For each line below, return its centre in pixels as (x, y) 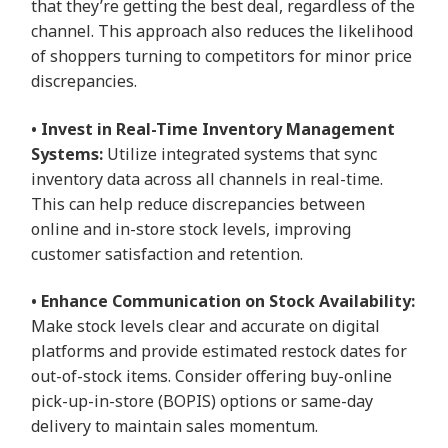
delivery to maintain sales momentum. (175, 425)
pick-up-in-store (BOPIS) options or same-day (202, 400)
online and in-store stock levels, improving (191, 228)
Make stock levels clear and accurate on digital (206, 325)
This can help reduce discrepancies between (198, 203)
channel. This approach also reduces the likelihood (222, 31)
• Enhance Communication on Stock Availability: (223, 300)
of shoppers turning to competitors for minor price (222, 56)
